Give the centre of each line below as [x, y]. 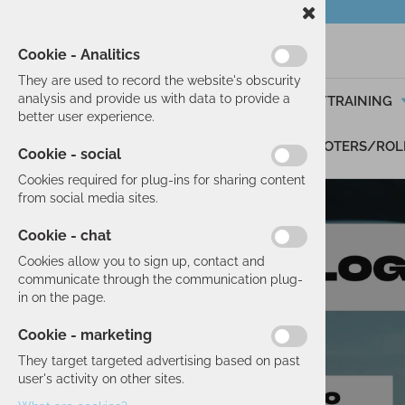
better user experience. [86, 117]
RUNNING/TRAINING [322, 101]
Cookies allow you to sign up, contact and [141, 261]
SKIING [186, 101]
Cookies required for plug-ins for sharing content [162, 180]
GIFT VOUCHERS [216, 146]
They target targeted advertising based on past [159, 361]
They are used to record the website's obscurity [160, 80]
